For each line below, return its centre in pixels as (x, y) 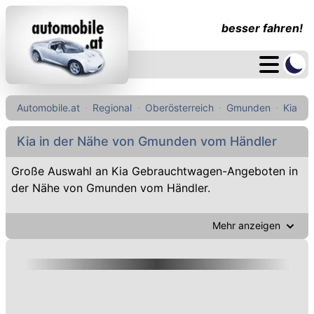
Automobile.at (48, 108)
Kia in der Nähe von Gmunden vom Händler (147, 141)
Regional (112, 108)
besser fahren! (262, 28)
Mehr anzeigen (246, 225)
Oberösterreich (179, 108)
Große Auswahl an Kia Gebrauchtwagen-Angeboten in (155, 171)
